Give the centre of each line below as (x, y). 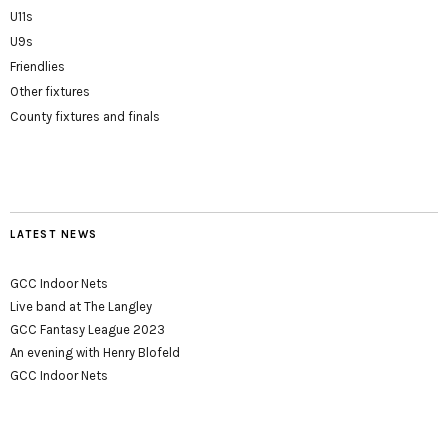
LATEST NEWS (54, 235)
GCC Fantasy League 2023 (87, 330)
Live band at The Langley (81, 307)
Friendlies (37, 67)
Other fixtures (50, 92)
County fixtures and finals (85, 117)
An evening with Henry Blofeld (95, 353)
